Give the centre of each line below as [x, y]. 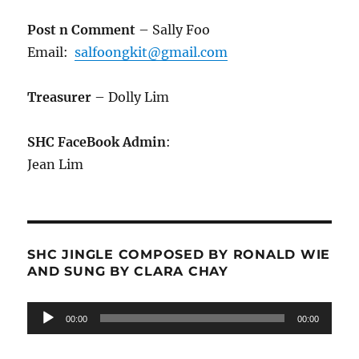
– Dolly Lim [131, 97]
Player [46, 335]
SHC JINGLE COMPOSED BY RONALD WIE [179, 255]
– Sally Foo [173, 30]
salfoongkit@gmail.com [151, 52]
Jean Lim [56, 165]
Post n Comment [82, 30]
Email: [51, 52]
